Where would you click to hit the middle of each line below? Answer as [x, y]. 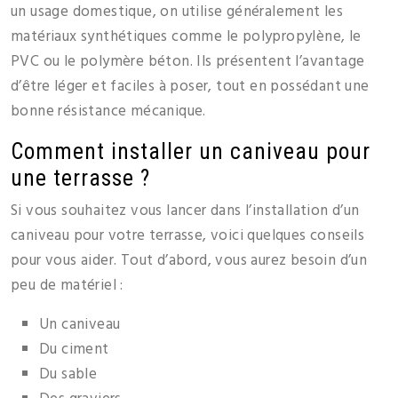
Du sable [68, 375]
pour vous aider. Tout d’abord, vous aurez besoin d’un [189, 261]
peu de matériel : [67, 286]
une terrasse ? [80, 179]
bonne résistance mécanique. [108, 112]
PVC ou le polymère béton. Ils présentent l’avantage [188, 62]
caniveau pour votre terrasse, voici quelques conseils [188, 236]
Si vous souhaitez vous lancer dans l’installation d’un [185, 211]
